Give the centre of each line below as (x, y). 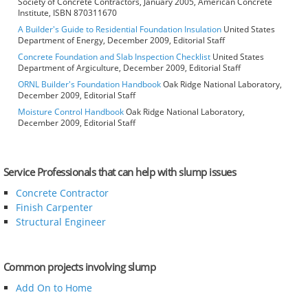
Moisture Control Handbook (71, 112)
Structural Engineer (60, 222)
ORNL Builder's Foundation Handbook (89, 85)
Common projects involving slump (79, 267)
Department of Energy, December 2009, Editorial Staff (121, 41)
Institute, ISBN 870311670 (67, 13)
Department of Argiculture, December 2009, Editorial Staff (129, 68)
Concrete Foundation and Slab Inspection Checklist (114, 57)
